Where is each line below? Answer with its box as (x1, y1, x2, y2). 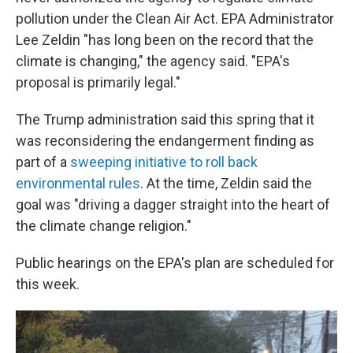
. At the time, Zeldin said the (140, 175, 312, 191)
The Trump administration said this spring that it (16, 111, 314, 128)
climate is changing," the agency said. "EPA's (16, 53, 290, 69)
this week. (16, 276, 80, 292)
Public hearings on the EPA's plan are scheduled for (16, 255, 334, 271)
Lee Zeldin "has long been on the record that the (16, 32, 314, 48)
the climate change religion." (16, 217, 191, 234)
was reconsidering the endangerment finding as (16, 132, 314, 149)
